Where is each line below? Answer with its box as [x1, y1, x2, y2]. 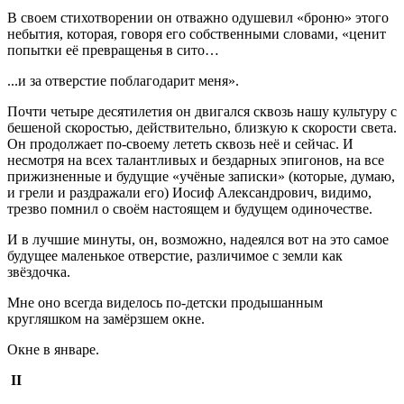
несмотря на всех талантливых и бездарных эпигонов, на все [7, 151, 384, 168]
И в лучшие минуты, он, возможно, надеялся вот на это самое [7, 231, 389, 247]
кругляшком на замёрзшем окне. [7, 310, 205, 326]
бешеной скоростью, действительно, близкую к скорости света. [7, 119, 397, 135]
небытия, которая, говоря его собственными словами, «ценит [7, 25, 386, 41]
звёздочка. [7, 263, 70, 280]
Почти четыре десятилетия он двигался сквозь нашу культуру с [7, 103, 397, 119]
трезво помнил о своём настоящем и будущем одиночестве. [7, 200, 372, 216]
